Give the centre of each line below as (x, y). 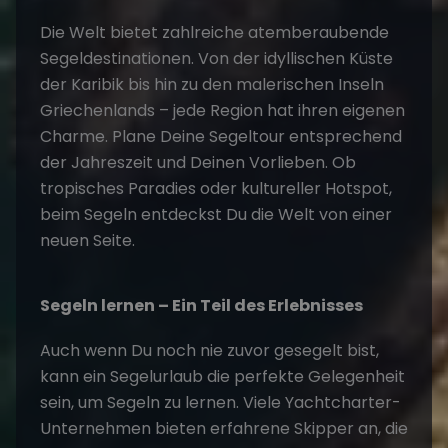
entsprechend (343, 137)
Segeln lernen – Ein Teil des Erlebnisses (201, 306)
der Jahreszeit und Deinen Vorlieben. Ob (198, 163)
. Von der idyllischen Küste (292, 59)
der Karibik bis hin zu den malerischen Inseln (212, 85)
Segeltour (247, 137)
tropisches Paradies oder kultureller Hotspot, (216, 189)
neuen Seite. (87, 241)
